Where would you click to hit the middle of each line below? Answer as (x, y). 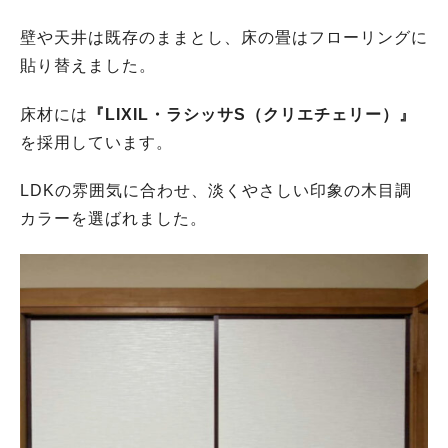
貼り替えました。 (88, 65)
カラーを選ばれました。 (113, 219)
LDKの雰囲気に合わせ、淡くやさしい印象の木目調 (216, 191)
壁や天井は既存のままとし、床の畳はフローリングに (224, 37)
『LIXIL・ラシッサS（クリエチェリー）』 (252, 114)
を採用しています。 (96, 142)
